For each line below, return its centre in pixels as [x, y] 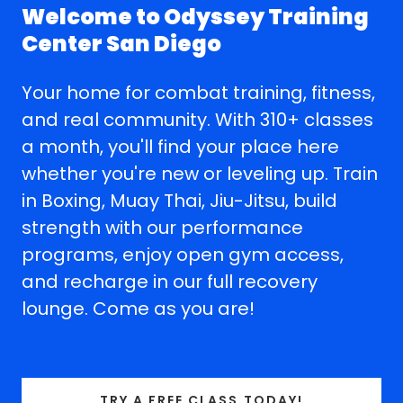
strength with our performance [162, 227]
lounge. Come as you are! [138, 308]
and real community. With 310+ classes [197, 119]
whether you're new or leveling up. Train [200, 173]
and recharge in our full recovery [170, 281]
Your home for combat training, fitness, [198, 92]
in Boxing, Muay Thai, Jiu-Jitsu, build [179, 200]
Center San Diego [121, 43]
